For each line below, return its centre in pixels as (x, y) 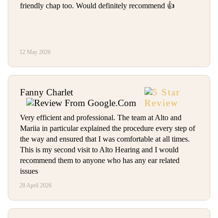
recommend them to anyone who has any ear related (100, 161)
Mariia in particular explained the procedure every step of (108, 128)
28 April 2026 (36, 185)
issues (29, 171)
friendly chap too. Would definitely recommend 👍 (97, 6)
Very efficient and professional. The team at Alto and (101, 118)
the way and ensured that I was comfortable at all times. (105, 139)
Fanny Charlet (46, 92)
